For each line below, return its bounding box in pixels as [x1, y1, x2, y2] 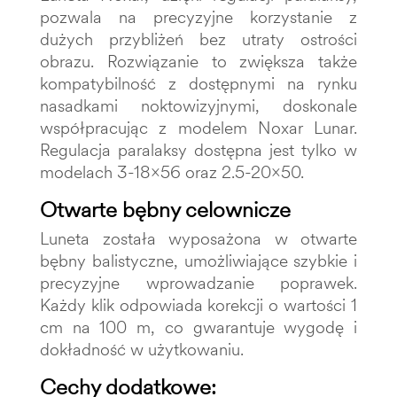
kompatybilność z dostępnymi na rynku [40, 73, 357, 94]
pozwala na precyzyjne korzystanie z [40, 6, 357, 27]
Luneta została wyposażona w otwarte [40, 228, 357, 249]
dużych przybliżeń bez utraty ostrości [40, 28, 357, 50]
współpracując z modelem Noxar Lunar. [40, 117, 357, 138]
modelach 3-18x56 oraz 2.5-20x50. [40, 161, 304, 183]
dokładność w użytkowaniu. [40, 339, 244, 360]
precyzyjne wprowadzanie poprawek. [40, 272, 357, 293]
